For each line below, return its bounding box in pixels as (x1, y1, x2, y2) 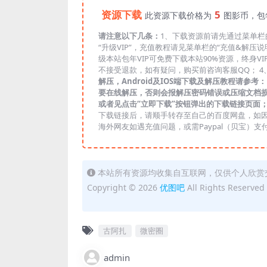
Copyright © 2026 (87, 181, 160, 193)
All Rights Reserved (185, 181, 265, 193)
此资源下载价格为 (145, 9, 212, 21)
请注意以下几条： (98, 30, 160, 41)
